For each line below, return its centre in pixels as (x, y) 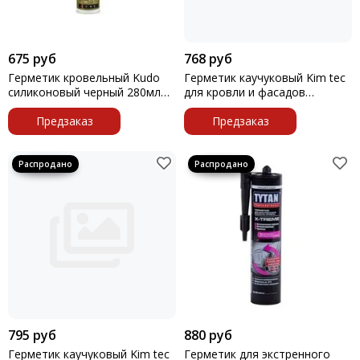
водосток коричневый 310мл (263, 106)
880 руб (208, 335)
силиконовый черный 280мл (84, 92)
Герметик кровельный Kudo (84, 78)
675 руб (32, 59)
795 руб (32, 335)
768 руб (208, 59)
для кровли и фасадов (245, 92)
